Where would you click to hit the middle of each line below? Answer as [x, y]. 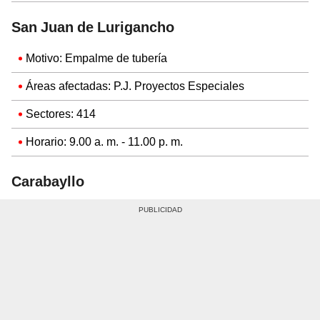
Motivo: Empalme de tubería [96, 58]
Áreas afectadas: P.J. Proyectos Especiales [135, 86]
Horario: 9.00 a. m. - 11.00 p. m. [104, 141]
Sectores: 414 [61, 114]
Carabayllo [48, 181]
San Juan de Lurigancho [93, 27]
